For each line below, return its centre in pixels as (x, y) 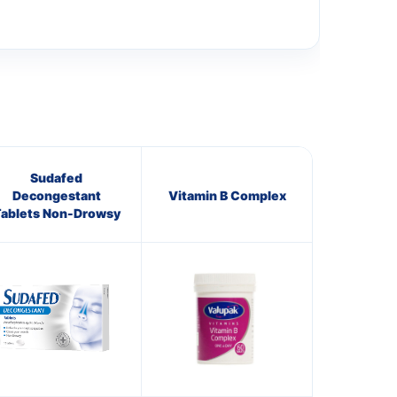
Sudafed (56, 177)
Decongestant (56, 195)
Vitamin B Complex (227, 195)
